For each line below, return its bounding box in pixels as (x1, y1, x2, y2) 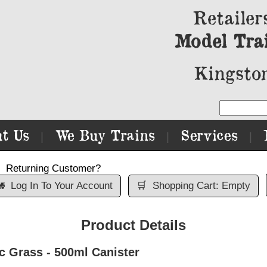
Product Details (81, 217, 186, 233)
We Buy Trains (55, 126, 155, 144)
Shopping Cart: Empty (152, 180, 250, 191)
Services (181, 126, 238, 144)
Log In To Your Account (10, 180, 113, 191)
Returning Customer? (6, 163, 101, 174)
